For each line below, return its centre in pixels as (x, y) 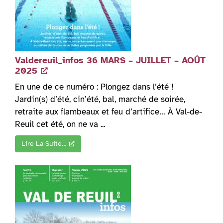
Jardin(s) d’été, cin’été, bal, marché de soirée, (100, 100)
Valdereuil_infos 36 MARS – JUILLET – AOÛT (110, 60)
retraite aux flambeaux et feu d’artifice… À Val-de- (109, 112)
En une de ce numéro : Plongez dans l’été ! (94, 87)
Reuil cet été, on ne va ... (60, 124)
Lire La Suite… (44, 144)
